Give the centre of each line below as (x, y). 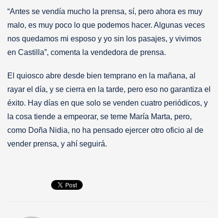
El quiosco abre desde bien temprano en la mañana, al (101, 75)
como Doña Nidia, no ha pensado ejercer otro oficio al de (105, 130)
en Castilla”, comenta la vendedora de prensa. (88, 52)
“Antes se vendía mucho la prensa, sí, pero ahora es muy (105, 11)
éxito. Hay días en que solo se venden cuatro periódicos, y (108, 103)
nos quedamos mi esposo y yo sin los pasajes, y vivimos (104, 38)
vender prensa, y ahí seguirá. (58, 144)
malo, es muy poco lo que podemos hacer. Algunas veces (106, 25)
